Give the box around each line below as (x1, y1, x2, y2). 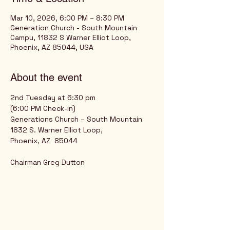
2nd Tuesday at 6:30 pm (10, 93, 95, 102)
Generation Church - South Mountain (10, 23, 137, 32)
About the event (10, 71, 82, 84)
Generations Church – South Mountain (10, 114, 142, 124)
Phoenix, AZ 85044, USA (10, 43, 93, 52)
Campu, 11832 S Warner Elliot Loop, (10, 33, 131, 42)
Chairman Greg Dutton (10, 158, 85, 167)
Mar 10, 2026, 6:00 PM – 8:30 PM (10, 13, 124, 23)
